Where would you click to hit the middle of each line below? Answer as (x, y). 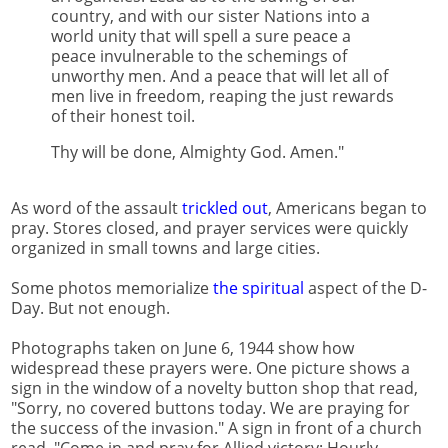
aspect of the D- (365, 287)
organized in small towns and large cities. (165, 247)
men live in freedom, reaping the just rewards (222, 95)
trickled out (225, 207)
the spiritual (258, 287)
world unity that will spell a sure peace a (201, 35)
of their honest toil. (123, 115)
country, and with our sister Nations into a (210, 15)
